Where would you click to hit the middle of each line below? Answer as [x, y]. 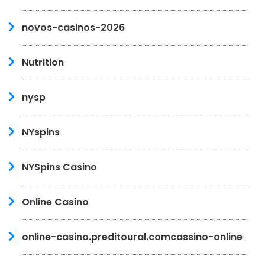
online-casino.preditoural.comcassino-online [132, 237]
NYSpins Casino [59, 167]
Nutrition [43, 62]
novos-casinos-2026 [73, 27]
